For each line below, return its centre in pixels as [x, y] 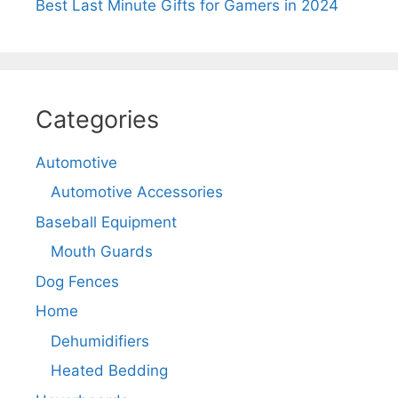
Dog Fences [77, 281]
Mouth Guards [102, 251]
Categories [97, 119]
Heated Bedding [109, 370]
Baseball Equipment [106, 222]
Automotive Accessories [137, 192]
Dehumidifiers [100, 341]
